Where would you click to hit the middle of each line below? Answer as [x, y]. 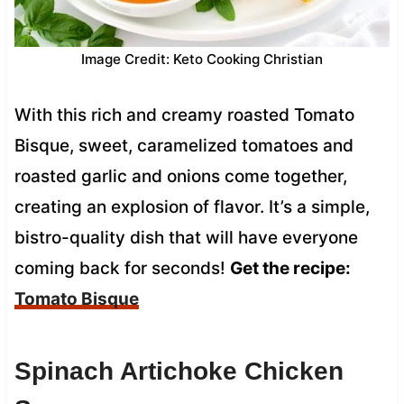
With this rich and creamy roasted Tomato [184, 115]
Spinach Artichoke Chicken [179, 371]
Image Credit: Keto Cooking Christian [202, 59]
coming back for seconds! [122, 268]
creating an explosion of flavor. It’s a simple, [192, 207]
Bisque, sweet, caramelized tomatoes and [184, 145]
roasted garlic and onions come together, [180, 176]
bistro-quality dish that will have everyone [186, 237]
